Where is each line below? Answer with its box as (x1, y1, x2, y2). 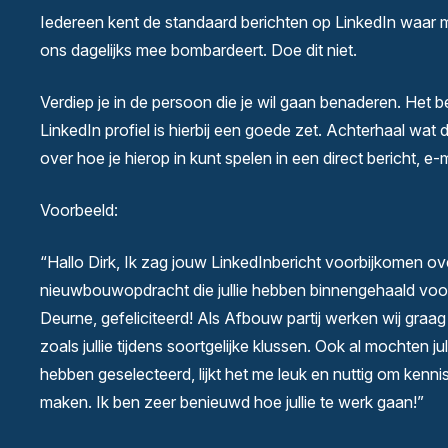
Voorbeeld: (40, 200, 118, 221)
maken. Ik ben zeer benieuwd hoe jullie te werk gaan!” (40, 392, 424, 413)
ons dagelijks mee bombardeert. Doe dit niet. (40, 40, 361, 61)
